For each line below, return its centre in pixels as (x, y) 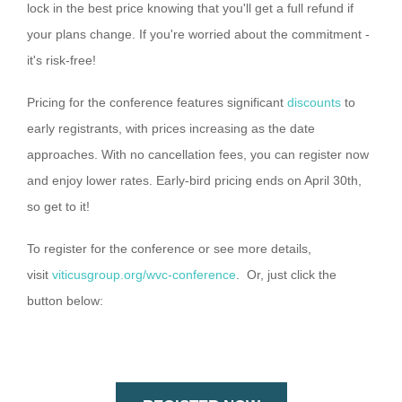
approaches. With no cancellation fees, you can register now (198, 154)
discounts (314, 102)
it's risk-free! (61, 60)
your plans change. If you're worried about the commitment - (198, 34)
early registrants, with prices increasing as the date (171, 128)
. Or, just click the (286, 274)
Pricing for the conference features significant (157, 102)
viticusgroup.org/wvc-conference (144, 274)
